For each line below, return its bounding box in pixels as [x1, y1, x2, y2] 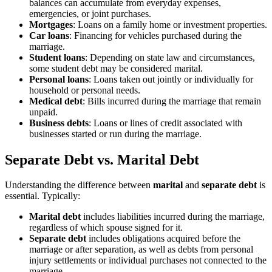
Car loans [29, 30, 69, 41]
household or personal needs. [29, 84, 140, 95]
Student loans [29, 52, 85, 63]
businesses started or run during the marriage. [29, 128, 202, 139]
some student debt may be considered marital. [29, 63, 203, 73]
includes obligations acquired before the [86, 233, 240, 244]
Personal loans [29, 73, 89, 84]
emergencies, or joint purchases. [29, 8, 151, 19]
